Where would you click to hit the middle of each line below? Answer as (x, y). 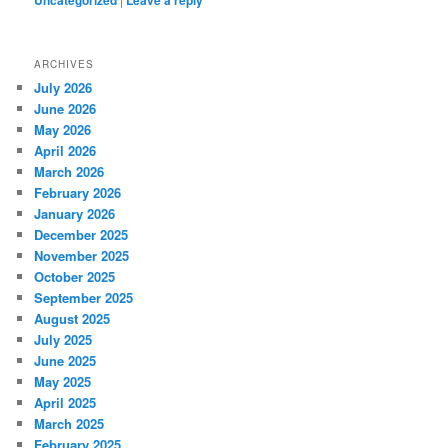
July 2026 (63, 88)
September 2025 (84, 298)
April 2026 (65, 151)
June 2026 (65, 109)
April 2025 (65, 403)
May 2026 (63, 130)
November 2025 (82, 256)
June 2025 (65, 361)
